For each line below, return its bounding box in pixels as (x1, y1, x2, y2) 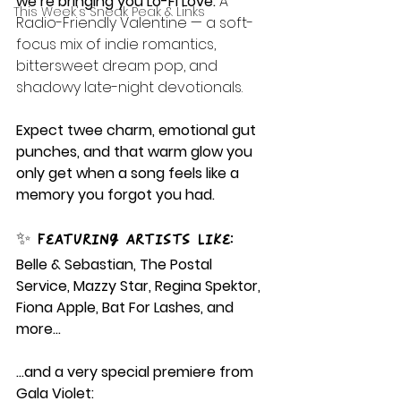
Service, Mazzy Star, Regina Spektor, (16, 275, 264, 296)
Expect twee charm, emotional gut (16, 119, 260, 141)
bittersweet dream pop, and (16, 55, 221, 76)
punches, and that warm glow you (16, 141, 256, 162)
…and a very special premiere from (16, 361, 257, 382)
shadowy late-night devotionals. (16, 76, 243, 98)
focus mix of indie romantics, (16, 33, 219, 55)
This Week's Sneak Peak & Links (13, 3, 205, 21)
